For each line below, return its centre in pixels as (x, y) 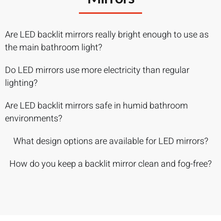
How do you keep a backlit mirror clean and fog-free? (110, 164)
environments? (34, 118)
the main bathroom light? (54, 47)
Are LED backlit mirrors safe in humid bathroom (96, 106)
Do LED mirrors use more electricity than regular (97, 70)
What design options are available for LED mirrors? (110, 141)
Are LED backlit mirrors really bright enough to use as (107, 35)
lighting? (21, 83)
